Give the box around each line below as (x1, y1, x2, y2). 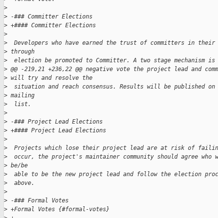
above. (7, 180, 35, 187)
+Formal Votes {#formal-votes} (7, 206, 109, 213)
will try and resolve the (7, 74, 92, 82)
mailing (7, 92, 38, 99)
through (7, 48, 38, 55)
